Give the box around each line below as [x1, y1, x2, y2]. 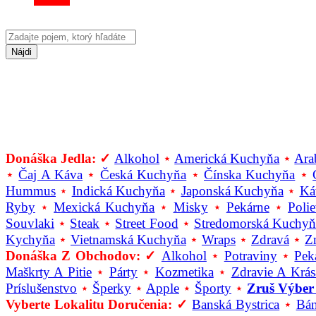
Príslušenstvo [6, 281, 77, 296]
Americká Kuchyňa [174, 151, 280, 166]
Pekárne [226, 200, 269, 215]
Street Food [115, 216, 178, 231]
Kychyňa [6, 232, 55, 248]
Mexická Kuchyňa [54, 200, 155, 215]
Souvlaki [6, 216, 54, 231]
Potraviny [224, 248, 277, 264]
